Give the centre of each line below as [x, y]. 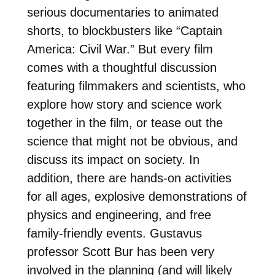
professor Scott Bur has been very [120, 251]
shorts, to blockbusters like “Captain [124, 30]
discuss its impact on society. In [113, 159]
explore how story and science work [124, 104]
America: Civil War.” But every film [120, 49]
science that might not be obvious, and [132, 141]
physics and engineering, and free [119, 215]
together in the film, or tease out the [125, 122]
